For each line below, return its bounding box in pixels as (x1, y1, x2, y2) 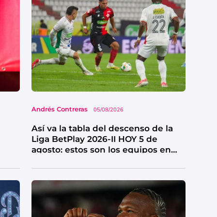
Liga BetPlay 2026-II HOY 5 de (31, 134, 157, 144)
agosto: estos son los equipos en (31, 144, 171, 155)
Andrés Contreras (31, 105, 88, 113)
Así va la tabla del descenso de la (31, 123, 173, 133)
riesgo (31, 155, 58, 165)
